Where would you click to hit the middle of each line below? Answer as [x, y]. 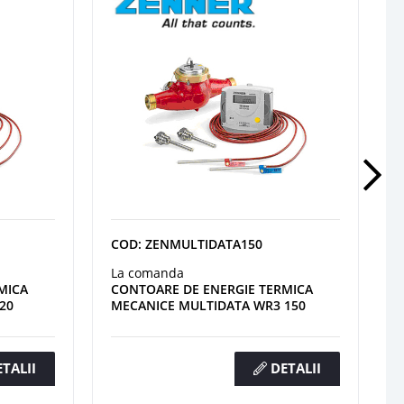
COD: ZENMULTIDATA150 [187, 243]
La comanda [147, 272]
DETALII [294, 367]
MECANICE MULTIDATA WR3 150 [208, 305]
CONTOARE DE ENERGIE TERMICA [212, 289]
